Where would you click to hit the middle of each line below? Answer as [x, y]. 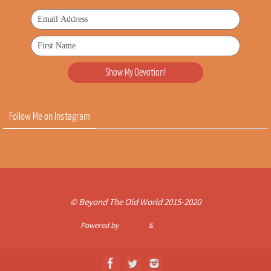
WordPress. [173, 226]
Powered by [100, 226]
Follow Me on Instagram [50, 117]
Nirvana [133, 226]
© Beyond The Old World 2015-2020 [135, 202]
